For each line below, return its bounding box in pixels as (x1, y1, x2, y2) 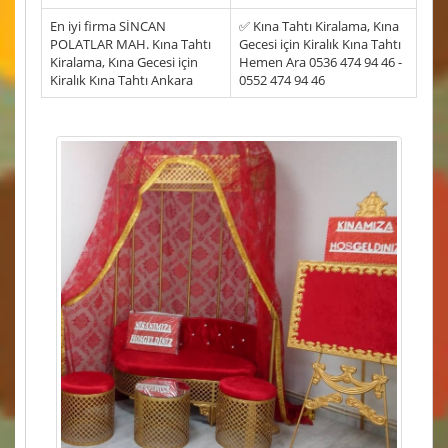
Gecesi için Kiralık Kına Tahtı (239, 35, 401, 54)
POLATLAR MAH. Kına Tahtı (50, 35, 211, 54)
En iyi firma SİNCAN (50, 17, 166, 36)
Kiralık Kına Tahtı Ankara (50, 71, 193, 90)
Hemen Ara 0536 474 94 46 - (239, 53, 402, 72)
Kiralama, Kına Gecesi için (50, 53, 198, 72)
